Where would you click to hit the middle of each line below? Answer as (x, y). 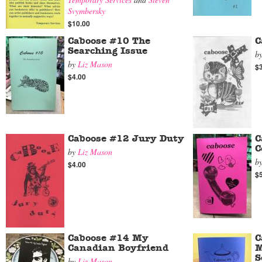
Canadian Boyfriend (118, 248)
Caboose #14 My (108, 238)
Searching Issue (108, 51)
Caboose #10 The (109, 41)
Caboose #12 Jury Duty (126, 139)
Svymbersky (87, 11)
